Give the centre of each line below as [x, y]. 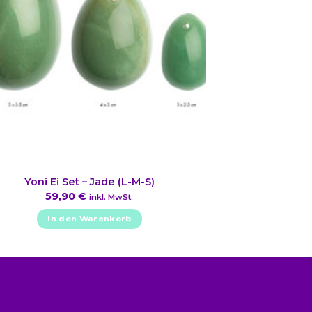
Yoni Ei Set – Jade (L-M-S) [89, 182]
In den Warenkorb [89, 219]
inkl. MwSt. [111, 197]
